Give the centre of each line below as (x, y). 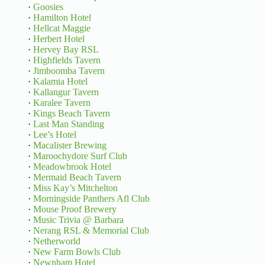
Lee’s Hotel (54, 135)
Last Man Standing (68, 124)
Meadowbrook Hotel (72, 167)
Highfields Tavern (67, 60)
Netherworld (56, 241)
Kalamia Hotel (60, 82)
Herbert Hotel (59, 39)
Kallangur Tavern (66, 92)
